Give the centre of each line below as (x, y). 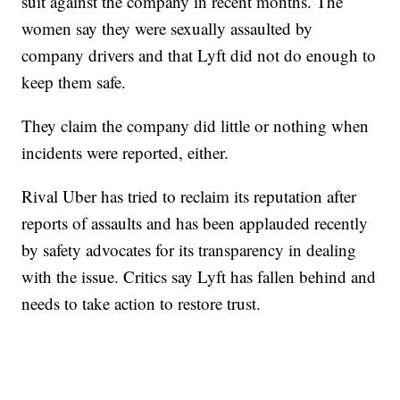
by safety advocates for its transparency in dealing (189, 250)
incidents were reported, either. (130, 153)
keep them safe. (74, 82)
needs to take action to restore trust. (142, 304)
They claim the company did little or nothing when (196, 126)
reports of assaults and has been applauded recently (195, 223)
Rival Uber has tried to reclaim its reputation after (189, 196)
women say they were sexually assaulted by (167, 29)
